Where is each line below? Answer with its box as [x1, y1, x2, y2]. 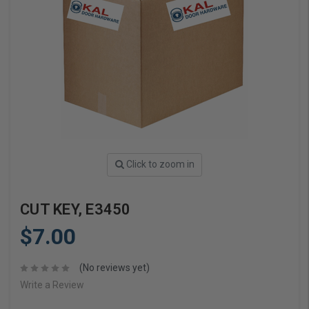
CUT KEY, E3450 [20, 200, 131, 218]
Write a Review [20, 279, 84, 291]
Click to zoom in [126, 159, 195, 170]
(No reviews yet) [79, 262, 150, 274]
